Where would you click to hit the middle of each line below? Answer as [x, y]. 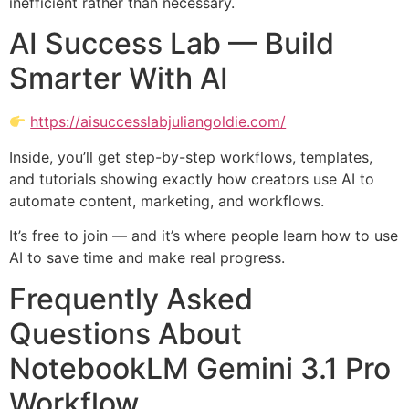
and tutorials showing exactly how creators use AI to [192, 178]
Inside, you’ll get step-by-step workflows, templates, [191, 157]
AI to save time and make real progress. [147, 258]
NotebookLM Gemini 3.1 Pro [200, 368]
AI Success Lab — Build [172, 44]
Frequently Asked [131, 299]
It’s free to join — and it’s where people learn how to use [204, 236]
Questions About [126, 333]
